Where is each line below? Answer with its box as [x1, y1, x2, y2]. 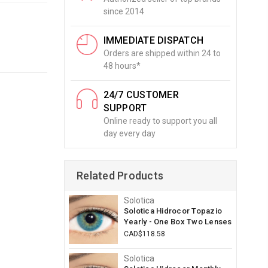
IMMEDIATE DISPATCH [103, 35, 204, 46]
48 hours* [103, 61, 141, 71]
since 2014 [103, 7, 144, 16]
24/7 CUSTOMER [103, 89, 179, 100]
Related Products [77, 169, 163, 182]
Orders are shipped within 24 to [103, 48, 221, 58]
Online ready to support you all [103, 116, 217, 126]
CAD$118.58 [123, 230, 165, 239]
